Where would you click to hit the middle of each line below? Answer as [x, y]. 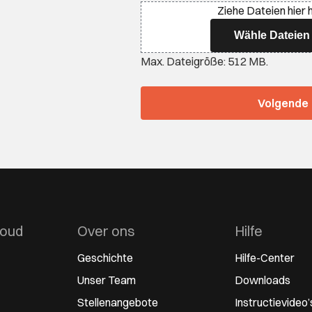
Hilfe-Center [265, 258]
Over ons [106, 231]
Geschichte [105, 258]
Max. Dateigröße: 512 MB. [204, 61]
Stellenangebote [117, 302]
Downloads [263, 280]
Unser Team [106, 280]
